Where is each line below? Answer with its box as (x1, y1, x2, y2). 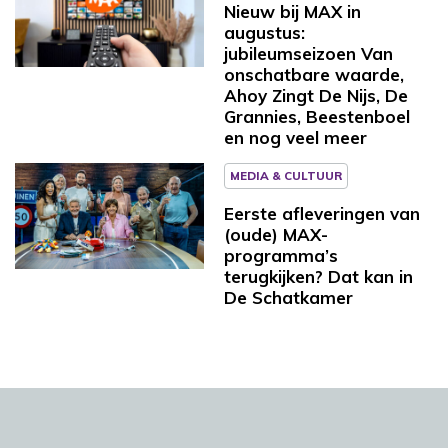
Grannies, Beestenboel (224, 105, 410, 127)
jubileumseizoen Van (224, 42, 393, 64)
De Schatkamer (224, 286, 353, 308)
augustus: (224, 21, 305, 43)
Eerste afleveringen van (224, 202, 420, 224)
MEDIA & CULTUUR (230, 167, 342, 183)
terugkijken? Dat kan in (224, 265, 413, 287)
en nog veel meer (224, 126, 367, 148)
